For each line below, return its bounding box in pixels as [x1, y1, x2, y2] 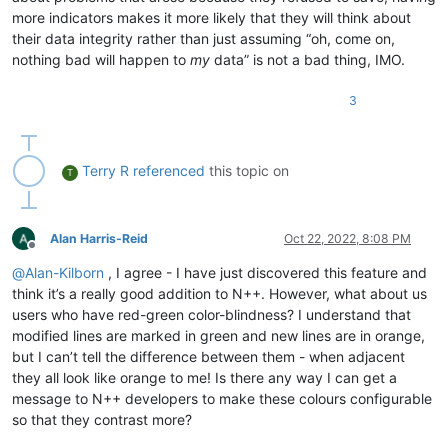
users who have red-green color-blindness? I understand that [12, 305, 411, 323]
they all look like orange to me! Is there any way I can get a [12, 368, 397, 386]
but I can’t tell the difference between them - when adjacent [12, 347, 405, 365]
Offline [31, 245, 68, 261]
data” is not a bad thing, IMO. [210, 50, 405, 68]
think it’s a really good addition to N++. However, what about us [12, 284, 427, 302]
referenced [133, 161, 205, 179]
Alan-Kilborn [25, 263, 104, 281]
